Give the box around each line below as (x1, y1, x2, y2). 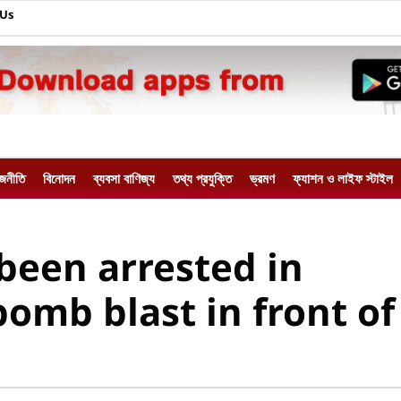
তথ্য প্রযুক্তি (173, 169, 232, 188)
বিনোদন (43, 169, 75, 188)
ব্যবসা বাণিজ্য (93, 169, 155, 188)
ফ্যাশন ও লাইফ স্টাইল (293, 169, 393, 188)
